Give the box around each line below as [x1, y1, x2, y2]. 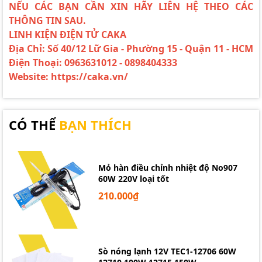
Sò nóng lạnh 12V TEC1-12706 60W [98, 246, 237, 257]
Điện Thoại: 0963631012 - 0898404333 [9, 56, 177, 69]
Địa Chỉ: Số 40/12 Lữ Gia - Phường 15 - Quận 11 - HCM [9, 42, 253, 55]
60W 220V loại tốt [98, 173, 170, 184]
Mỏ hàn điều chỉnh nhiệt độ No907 [98, 161, 238, 173]
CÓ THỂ [9, 116, 59, 133]
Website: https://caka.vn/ [9, 70, 128, 83]
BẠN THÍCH [59, 116, 132, 133]
